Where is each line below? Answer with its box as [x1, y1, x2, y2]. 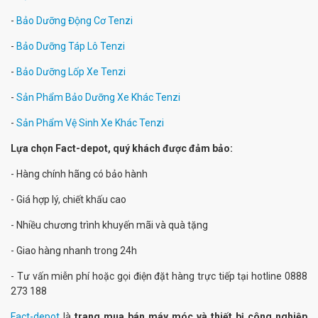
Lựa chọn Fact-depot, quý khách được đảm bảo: [11, 143, 235, 154]
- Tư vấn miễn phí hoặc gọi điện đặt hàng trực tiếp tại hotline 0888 [11, 270, 307, 282]
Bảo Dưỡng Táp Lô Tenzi [16, 40, 125, 52]
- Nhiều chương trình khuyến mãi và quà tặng [11, 219, 210, 231]
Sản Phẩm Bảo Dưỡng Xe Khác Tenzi [16, 92, 180, 103]
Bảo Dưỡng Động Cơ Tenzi [16, 15, 133, 26]
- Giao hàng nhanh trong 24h [11, 245, 139, 256]
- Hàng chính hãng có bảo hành [11, 168, 150, 180]
